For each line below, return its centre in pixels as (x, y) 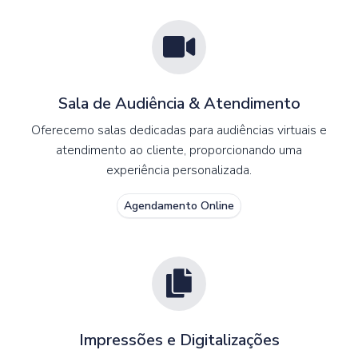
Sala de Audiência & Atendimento (179, 103)
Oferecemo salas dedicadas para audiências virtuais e (179, 130)
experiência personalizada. (179, 170)
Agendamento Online (179, 205)
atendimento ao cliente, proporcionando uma (179, 150)
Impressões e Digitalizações (179, 340)
